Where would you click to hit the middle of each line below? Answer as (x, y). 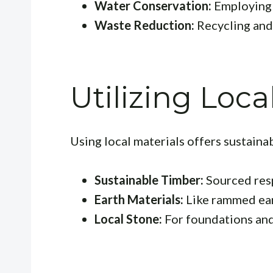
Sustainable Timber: (149, 179)
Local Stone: (128, 218)
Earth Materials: (139, 199)
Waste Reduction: (144, 25)
